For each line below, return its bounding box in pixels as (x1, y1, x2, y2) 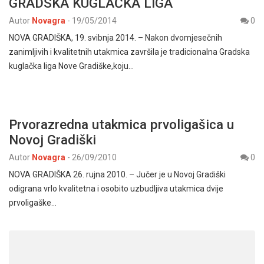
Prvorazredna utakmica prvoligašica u (9, 116, 234, 132)
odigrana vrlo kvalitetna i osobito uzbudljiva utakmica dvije (9, 183, 223, 193)
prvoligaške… (9, 197, 57, 207)
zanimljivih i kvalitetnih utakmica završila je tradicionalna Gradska (9, 47, 250, 57)
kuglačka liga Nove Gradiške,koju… (9, 61, 134, 71)
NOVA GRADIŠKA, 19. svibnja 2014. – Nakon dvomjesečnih (9, 32, 222, 42)
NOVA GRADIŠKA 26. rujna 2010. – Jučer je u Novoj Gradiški (9, 169, 226, 179)
